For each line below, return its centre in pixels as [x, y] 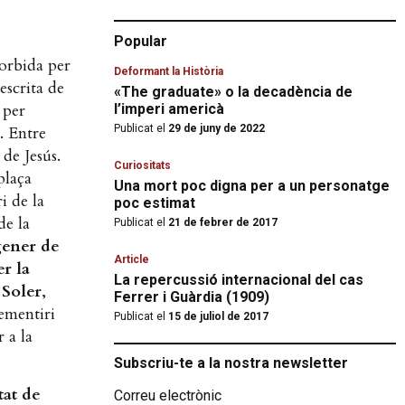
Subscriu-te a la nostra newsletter [231, 363]
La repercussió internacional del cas [239, 280]
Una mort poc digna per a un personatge [252, 186]
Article [132, 259]
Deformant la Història [169, 71]
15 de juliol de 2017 [217, 316]
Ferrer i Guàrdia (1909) [192, 297]
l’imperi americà [169, 109]
